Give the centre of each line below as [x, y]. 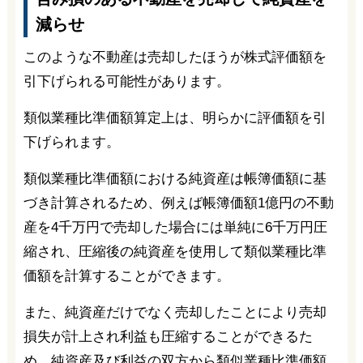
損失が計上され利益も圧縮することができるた [168, 336]
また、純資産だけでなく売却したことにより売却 [175, 312]
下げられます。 [71, 142]
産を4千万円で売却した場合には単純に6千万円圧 [175, 227]
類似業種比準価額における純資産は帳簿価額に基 [175, 178]
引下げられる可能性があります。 [126, 81]
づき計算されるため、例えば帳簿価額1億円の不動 [178, 203]
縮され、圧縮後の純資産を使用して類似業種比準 [175, 251]
